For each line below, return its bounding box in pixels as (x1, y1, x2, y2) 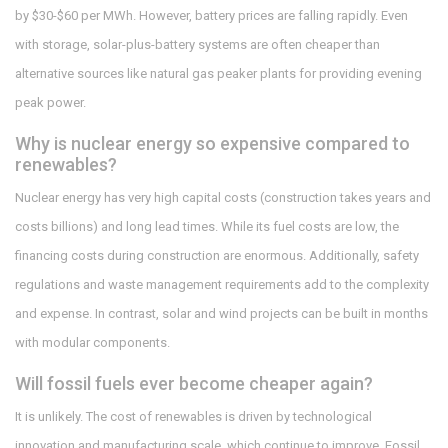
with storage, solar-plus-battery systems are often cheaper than (15, 37, 380, 53)
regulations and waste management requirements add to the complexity (15, 277, 429, 293)
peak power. (15, 95, 86, 111)
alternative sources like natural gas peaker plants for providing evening (15, 66, 422, 82)
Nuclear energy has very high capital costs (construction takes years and (15, 190, 431, 206)
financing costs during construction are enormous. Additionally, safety (15, 248, 419, 264)
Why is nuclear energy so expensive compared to (15, 133, 410, 155)
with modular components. (15, 335, 170, 351)
